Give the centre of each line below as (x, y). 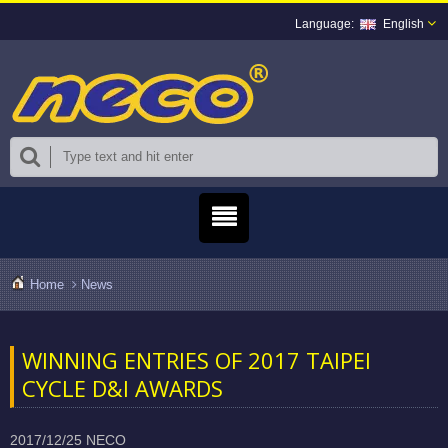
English (403, 24)
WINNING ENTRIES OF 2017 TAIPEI (196, 359)
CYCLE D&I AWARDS (122, 387)
